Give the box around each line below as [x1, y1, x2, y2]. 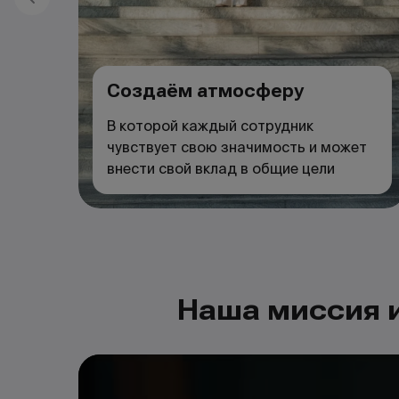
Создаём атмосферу [107, 80, 304, 102]
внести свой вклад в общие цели [107, 159, 335, 178]
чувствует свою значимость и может [107, 138, 367, 157]
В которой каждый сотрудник [107, 117, 313, 135]
